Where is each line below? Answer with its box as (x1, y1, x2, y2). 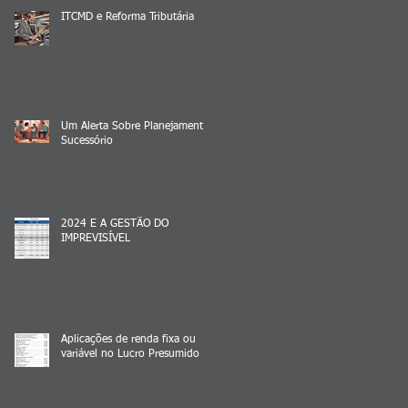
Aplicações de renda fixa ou (61, 333, 196, 345)
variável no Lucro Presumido (61, 348, 199, 360)
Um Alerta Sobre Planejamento (61, 120, 209, 132)
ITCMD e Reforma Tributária (61, 11, 194, 23)
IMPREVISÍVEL (61, 232, 130, 244)
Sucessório (61, 135, 113, 147)
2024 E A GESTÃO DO (61, 218, 168, 229)
